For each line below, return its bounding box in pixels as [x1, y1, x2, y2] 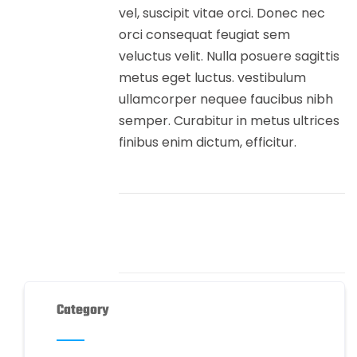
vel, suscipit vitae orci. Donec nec [118, 4, 325, 23]
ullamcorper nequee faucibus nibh [118, 90, 333, 109]
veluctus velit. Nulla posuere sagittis [118, 47, 339, 66]
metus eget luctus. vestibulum [118, 69, 306, 88]
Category [57, 300, 110, 322]
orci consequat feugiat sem [118, 25, 290, 45]
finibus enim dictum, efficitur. [118, 133, 296, 152]
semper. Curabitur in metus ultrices [118, 112, 339, 131]
